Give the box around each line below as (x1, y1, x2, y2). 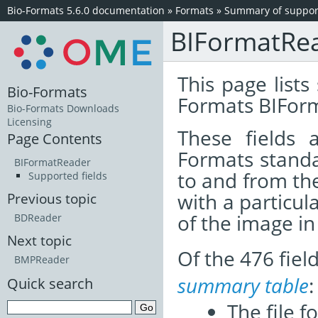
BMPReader (14, 253, 70, 267)
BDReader (14, 211, 62, 225)
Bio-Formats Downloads (7, 102, 119, 116)
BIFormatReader (14, 155, 91, 170)
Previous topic (7, 190, 97, 208)
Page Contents (7, 128, 102, 149)
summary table (177, 272, 309, 299)
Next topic (7, 231, 72, 250)
